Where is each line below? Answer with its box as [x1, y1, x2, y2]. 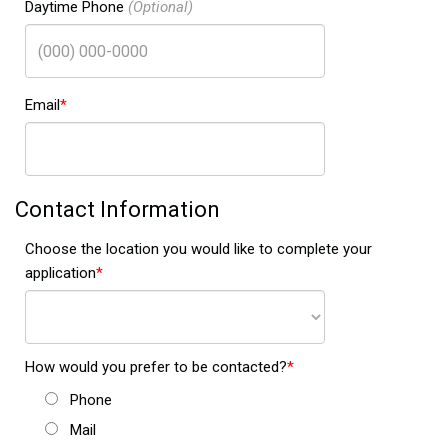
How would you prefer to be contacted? [25, 358, 287, 376]
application [25, 264, 96, 282]
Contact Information [15, 197, 220, 222]
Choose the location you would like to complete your [25, 240, 372, 258]
